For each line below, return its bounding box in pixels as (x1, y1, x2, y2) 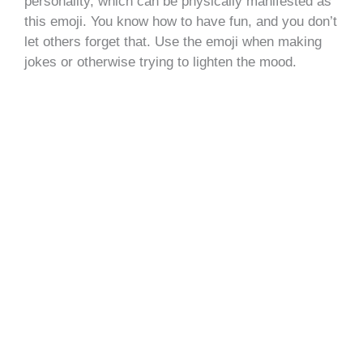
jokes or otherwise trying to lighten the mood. (24, 53, 297, 70)
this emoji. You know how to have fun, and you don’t (24, 13, 337, 29)
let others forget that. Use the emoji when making (24, 33, 322, 49)
